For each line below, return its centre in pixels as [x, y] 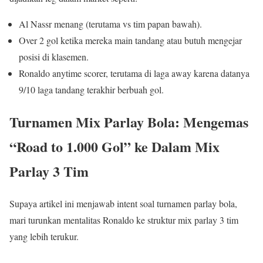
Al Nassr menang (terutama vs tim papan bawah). [110, 23]
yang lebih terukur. [44, 236]
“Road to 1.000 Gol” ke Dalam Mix [114, 146]
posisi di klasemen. [54, 56]
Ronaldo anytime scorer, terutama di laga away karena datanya [134, 73]
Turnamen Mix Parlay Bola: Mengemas [129, 122]
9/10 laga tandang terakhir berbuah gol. [91, 89]
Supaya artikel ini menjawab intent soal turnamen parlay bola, [123, 203]
